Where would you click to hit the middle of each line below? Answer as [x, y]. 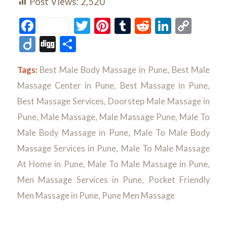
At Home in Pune [50, 164]
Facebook [69, 26]
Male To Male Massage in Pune [148, 164]
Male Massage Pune [137, 117]
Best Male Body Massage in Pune [103, 70]
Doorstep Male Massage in [159, 102]
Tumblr [156, 26]
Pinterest [142, 26]
